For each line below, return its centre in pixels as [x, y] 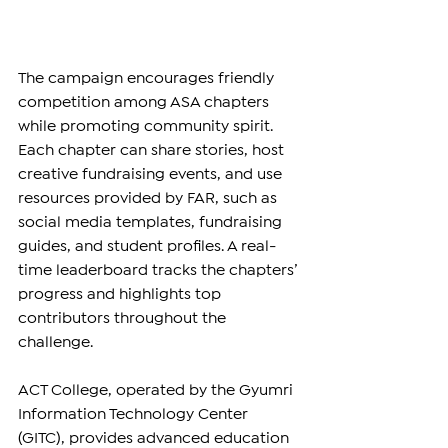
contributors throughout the [124, 319]
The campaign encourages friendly [148, 79]
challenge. [55, 343]
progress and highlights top [121, 295]
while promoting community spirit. [147, 127]
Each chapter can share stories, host [153, 151]
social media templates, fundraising [152, 223]
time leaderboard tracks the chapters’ [159, 271]
